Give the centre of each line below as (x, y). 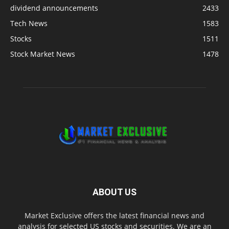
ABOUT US (114, 192)
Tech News (29, 23)
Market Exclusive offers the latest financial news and (114, 215)
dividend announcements (54, 8)
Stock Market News (43, 54)
